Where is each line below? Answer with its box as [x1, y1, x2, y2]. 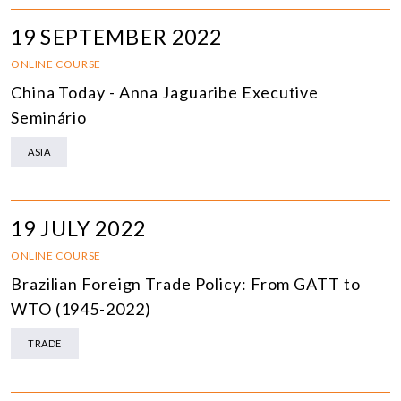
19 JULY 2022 [11, 216, 146, 242]
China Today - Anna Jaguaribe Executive [11, 82, 320, 103]
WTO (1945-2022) [11, 299, 151, 320]
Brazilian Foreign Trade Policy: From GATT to [11, 274, 361, 294]
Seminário [11, 107, 88, 128]
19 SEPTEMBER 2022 [11, 24, 223, 50]
